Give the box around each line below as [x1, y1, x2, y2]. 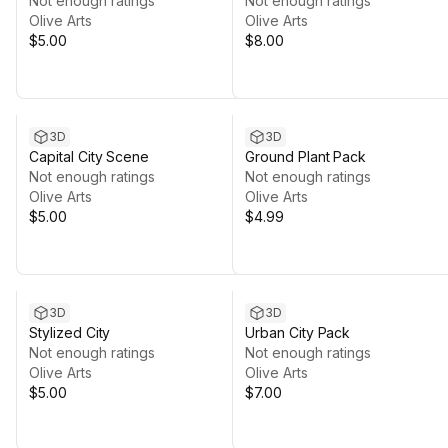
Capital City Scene [29, 148, 150, 165]
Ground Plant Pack [245, 148, 367, 165]
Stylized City [29, 324, 111, 341]
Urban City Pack [245, 324, 351, 341]
